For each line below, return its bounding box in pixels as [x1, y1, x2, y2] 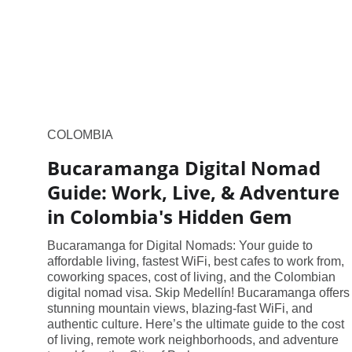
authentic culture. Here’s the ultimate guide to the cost [47, 317, 344, 331]
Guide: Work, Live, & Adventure [47, 178, 339, 205]
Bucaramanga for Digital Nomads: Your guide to [47, 238, 313, 252]
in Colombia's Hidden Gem [47, 203, 292, 229]
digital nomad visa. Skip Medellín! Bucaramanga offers [47, 285, 350, 299]
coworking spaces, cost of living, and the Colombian [47, 269, 335, 284]
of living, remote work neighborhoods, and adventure [47, 332, 339, 346]
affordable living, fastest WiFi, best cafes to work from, [47, 254, 344, 268]
